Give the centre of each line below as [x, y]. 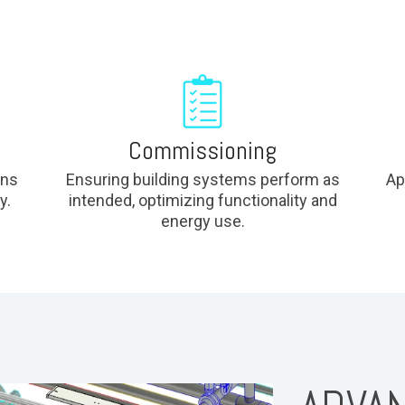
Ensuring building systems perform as [202, 179]
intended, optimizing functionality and [202, 200]
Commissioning [202, 151]
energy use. [202, 221]
